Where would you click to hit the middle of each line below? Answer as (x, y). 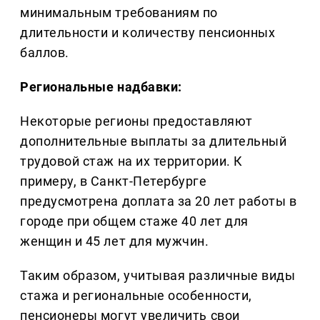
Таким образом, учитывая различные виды (158, 276)
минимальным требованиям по (119, 13)
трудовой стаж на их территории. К (131, 161)
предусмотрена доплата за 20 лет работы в (159, 201)
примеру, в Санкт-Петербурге (114, 181)
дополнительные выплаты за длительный (154, 141)
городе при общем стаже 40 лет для (134, 221)
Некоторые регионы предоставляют (136, 121)
